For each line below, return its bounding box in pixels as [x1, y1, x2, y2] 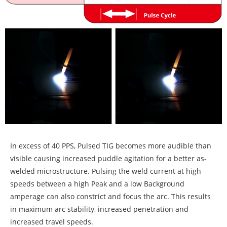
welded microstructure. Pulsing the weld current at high [10, 166, 201, 176]
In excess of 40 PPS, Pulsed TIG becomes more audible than [10, 141, 211, 151]
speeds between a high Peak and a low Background [10, 179, 184, 189]
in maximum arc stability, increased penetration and [10, 204, 188, 214]
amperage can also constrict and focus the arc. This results [10, 192, 211, 202]
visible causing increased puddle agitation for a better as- [10, 154, 207, 164]
